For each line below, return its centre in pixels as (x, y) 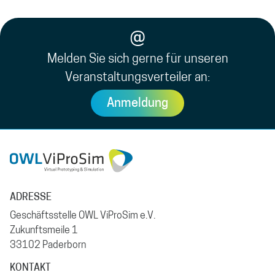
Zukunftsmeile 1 (44, 231)
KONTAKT (30, 269)
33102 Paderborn (48, 246)
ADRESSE (31, 198)
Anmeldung (137, 104)
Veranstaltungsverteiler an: (137, 78)
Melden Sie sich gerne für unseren (137, 60)
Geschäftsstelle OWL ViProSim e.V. (83, 216)
